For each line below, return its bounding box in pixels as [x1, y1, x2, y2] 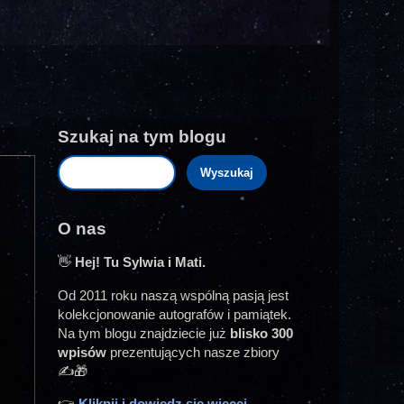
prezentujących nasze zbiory [106, 344, 280, 360]
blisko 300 [230, 325, 293, 341]
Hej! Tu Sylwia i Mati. [75, 254, 206, 271]
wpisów [58, 344, 106, 360]
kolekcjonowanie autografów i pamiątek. [58, 306, 291, 322]
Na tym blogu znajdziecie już [58, 325, 230, 341]
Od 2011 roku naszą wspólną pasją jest [58, 287, 289, 303]
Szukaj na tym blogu [58, 126, 226, 146]
